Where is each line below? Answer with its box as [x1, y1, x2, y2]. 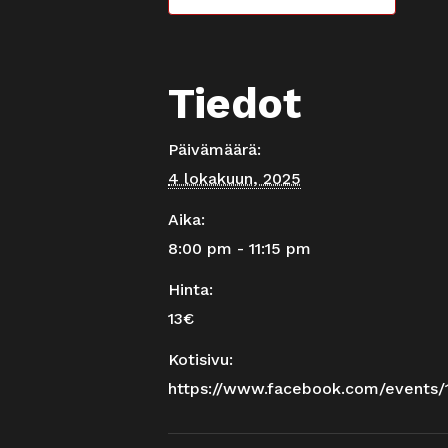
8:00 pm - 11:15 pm [168, 238, 311, 258]
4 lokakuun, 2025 [168, 168, 301, 188]
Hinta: [168, 279, 213, 299]
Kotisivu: [168, 349, 233, 369]
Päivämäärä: [168, 139, 261, 159]
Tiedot [168, 78, 301, 128]
